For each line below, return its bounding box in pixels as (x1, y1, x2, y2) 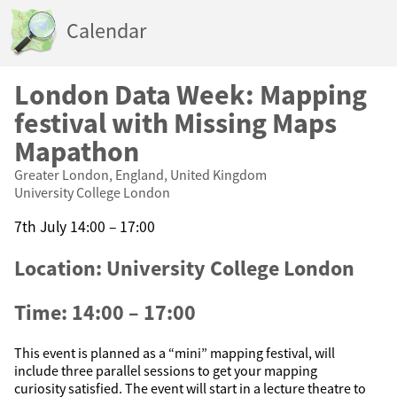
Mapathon (14, 134, 139, 169)
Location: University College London (14, 253, 354, 282)
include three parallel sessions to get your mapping (14, 362, 317, 380)
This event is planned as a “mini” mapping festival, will (14, 344, 335, 362)
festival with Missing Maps (14, 105, 337, 141)
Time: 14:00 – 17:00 (14, 299, 196, 327)
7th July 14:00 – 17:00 (14, 216, 155, 237)
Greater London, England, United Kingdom (14, 166, 267, 183)
